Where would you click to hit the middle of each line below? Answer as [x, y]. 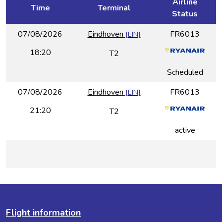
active [185, 130]
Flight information [43, 213]
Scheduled [185, 72]
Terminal [114, 8]
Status [185, 14]
